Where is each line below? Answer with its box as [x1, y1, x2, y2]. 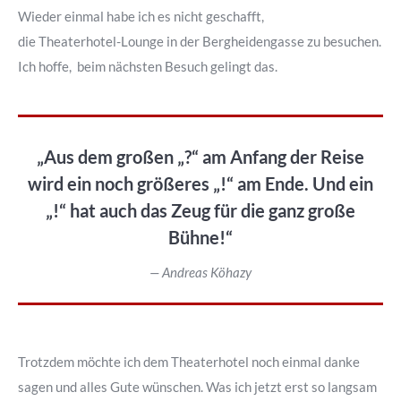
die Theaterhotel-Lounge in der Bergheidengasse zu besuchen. [18, 33, 381, 49]
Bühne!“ [168, 226, 233, 248]
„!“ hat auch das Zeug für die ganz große [46, 200, 355, 221]
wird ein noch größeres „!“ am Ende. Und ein [28, 173, 373, 194]
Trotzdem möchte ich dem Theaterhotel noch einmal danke [18, 354, 360, 370]
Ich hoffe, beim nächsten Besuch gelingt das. [18, 58, 277, 74]
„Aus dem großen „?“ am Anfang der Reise [37, 146, 364, 167]
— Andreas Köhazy [149, 264, 252, 280]
